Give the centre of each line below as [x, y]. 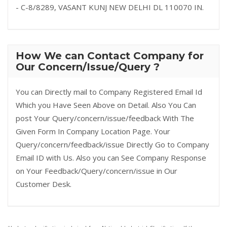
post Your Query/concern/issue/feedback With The [105, 118]
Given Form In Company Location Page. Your [93, 131]
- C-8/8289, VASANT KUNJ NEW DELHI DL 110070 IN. [110, 7]
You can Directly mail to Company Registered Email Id [109, 92]
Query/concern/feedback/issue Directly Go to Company [112, 144]
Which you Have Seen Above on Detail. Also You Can [106, 105]
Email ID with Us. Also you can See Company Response [111, 158]
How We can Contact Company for [110, 56]
